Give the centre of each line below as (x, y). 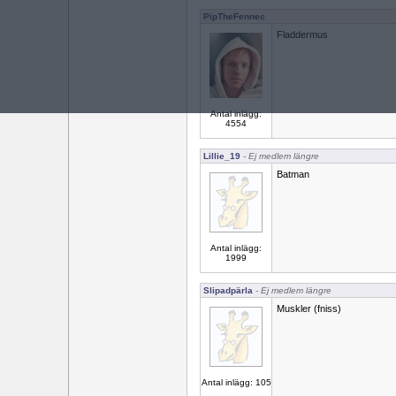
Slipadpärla (228, 290)
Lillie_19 (222, 156)
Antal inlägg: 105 (236, 382)
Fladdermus (302, 34)
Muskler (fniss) (309, 308)
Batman (293, 174)
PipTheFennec (234, 16)
